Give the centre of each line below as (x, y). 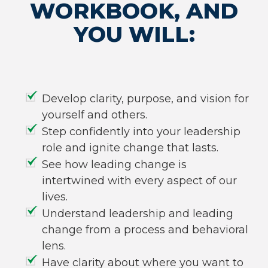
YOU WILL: (134, 34)
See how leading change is (114, 165)
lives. (55, 197)
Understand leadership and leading (138, 214)
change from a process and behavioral (145, 230)
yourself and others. (95, 115)
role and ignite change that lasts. (130, 148)
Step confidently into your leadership (141, 132)
